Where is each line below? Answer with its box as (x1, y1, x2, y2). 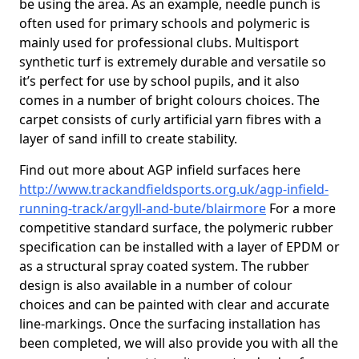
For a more (266, 200, 336, 217)
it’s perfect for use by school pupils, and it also (19, 72, 300, 90)
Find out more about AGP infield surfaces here (19, 161, 301, 179)
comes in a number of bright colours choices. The (19, 91, 320, 109)
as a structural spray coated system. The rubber (19, 257, 309, 275)
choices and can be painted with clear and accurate (19, 296, 329, 313)
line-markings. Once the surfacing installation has (19, 315, 321, 333)
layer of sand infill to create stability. (19, 130, 237, 147)
